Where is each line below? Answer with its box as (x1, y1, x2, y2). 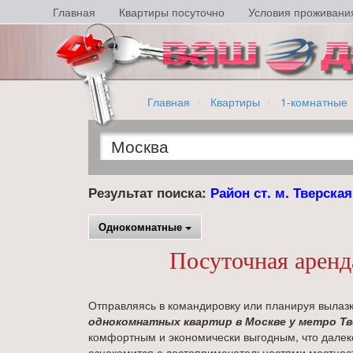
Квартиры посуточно (119, 4, 225, 20)
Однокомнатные (98, 219, 185, 234)
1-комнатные (281, 94, 347, 110)
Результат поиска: (88, 183, 210, 202)
